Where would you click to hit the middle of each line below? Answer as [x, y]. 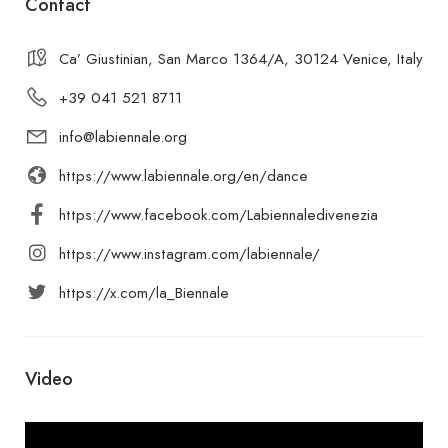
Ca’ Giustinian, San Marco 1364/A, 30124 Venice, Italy [241, 59]
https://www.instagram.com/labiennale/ [189, 254]
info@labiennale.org [123, 137]
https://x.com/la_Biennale [144, 293]
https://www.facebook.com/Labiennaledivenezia [218, 215]
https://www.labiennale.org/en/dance [183, 176]
